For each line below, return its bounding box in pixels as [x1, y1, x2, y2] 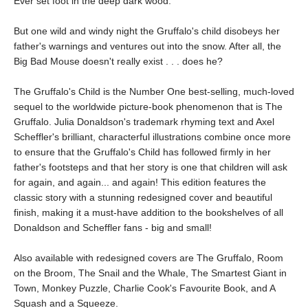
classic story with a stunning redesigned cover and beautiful [14, 192, 272, 203]
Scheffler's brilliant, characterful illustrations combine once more [14, 131, 291, 142]
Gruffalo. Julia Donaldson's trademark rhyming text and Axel [14, 116, 274, 127]
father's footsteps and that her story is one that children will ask [14, 162, 287, 173]
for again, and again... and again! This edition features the [14, 177, 266, 188]
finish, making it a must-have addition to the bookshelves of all [14, 207, 283, 218]
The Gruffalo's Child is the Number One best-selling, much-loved [14, 86, 294, 97]
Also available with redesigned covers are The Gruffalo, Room [14, 252, 283, 263]
